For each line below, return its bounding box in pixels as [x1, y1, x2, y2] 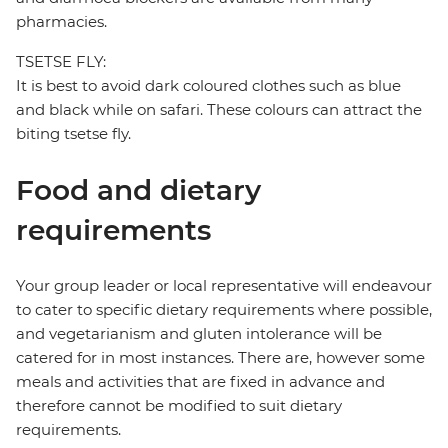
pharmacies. [16, 12, 107, 32]
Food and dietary [16, 173, 261, 208]
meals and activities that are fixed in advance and [16, 372, 385, 392]
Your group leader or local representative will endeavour [16, 276, 432, 296]
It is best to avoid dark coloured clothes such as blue [16, 76, 401, 96]
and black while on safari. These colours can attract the [16, 100, 422, 120]
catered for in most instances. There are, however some [16, 348, 425, 368]
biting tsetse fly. [16, 124, 131, 144]
